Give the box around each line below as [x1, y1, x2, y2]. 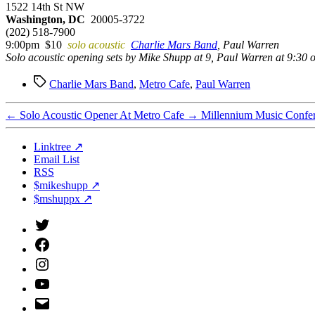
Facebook [33, 235, 77, 247]
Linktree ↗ [34, 140, 83, 153]
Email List [34, 153, 79, 165]
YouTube [33, 274, 74, 287]
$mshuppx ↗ [34, 192, 92, 205]
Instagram [33, 255, 77, 267]
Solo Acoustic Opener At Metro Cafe [20, 108, 184, 121]
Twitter [33, 215, 65, 228]
